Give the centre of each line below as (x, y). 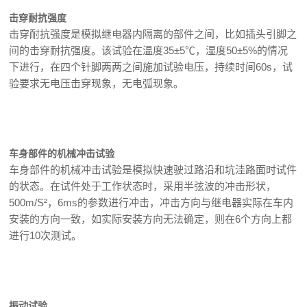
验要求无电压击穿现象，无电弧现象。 (97, 83)
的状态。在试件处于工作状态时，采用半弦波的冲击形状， (143, 186)
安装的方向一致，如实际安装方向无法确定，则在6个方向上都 (151, 219)
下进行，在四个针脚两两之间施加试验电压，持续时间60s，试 (151, 67)
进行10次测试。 (46, 235)
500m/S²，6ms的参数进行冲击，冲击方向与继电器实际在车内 (151, 202)
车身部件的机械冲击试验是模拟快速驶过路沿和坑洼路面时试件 (153, 170)
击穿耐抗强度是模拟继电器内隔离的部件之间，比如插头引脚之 (153, 34)
